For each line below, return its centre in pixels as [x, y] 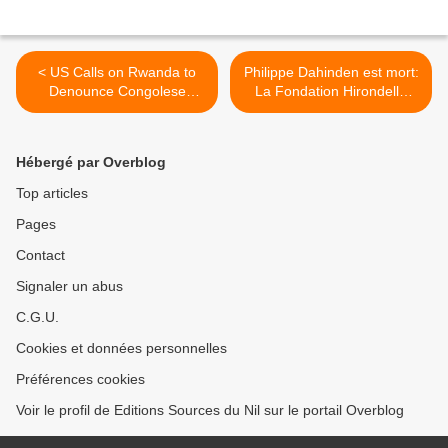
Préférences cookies [80, 379]
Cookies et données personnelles [121, 348]
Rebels [117, 110]
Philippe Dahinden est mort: [331, 72]
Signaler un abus [69, 286]
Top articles [52, 193]
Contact [40, 255]
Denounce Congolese [117, 91]
